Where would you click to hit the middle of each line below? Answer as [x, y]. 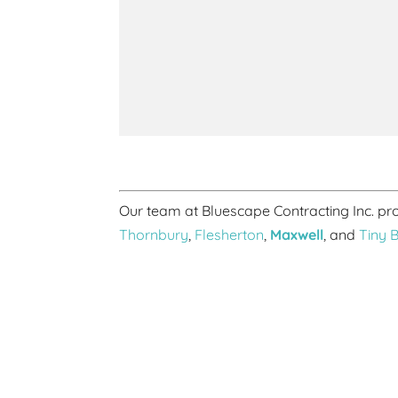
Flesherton [230, 235]
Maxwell [297, 235]
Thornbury [154, 235]
